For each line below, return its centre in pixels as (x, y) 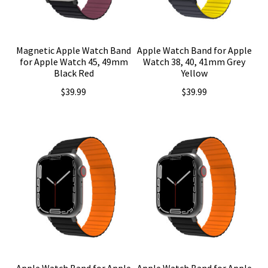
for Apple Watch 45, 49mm (74, 62)
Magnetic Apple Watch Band (74, 51)
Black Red (74, 73)
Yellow (194, 73)
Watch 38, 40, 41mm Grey (194, 62)
